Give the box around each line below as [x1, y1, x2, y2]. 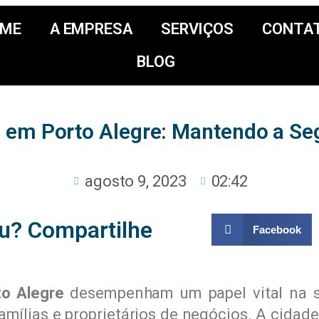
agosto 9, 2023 [84, 172, 187, 190]
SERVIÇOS [160, 20, 234, 38]
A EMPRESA [49, 20, 132, 38]
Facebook [253, 224, 301, 236]
